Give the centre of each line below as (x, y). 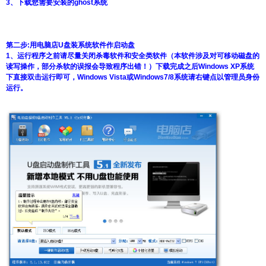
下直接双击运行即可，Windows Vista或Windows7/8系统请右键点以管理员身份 (133, 77)
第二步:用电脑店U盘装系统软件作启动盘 (70, 45)
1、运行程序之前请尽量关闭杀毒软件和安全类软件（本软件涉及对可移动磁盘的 (133, 56)
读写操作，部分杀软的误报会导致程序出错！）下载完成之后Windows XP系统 (130, 66)
